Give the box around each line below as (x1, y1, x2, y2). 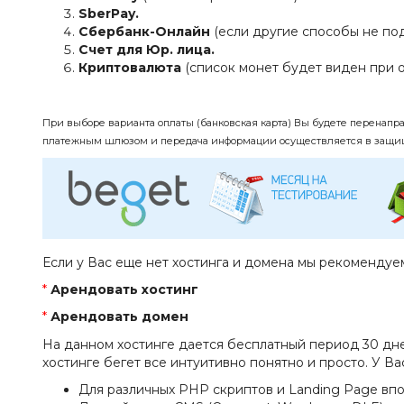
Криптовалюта (78, 60, 181, 76)
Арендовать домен (50, 308, 188, 325)
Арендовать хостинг (50, 281, 198, 298)
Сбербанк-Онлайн (78, 23, 210, 40)
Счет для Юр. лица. (78, 41, 215, 58)
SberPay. (78, 5, 139, 22)
